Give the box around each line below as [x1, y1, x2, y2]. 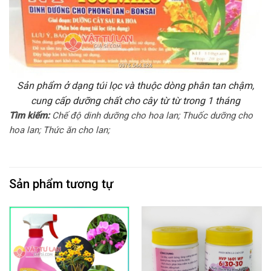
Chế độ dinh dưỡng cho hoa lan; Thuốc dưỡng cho [50, 109, 253, 121]
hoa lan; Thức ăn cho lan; [9, 124, 109, 135]
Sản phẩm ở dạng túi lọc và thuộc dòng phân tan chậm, [17, 79, 254, 91]
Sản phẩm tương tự [9, 177, 113, 192]
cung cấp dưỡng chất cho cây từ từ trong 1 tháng [31, 94, 240, 106]
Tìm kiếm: [9, 109, 50, 121]
